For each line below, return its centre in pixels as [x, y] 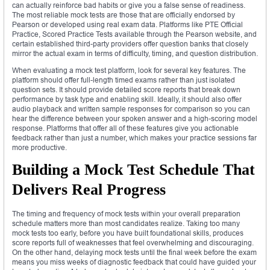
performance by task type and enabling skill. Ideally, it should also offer [127, 99]
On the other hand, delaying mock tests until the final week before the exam [134, 252]
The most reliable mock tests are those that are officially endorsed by [124, 14]
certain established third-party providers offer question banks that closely [130, 43]
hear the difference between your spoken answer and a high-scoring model [135, 118]
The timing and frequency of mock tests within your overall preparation [126, 213]
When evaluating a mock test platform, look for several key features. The [129, 70]
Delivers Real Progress [89, 189]
